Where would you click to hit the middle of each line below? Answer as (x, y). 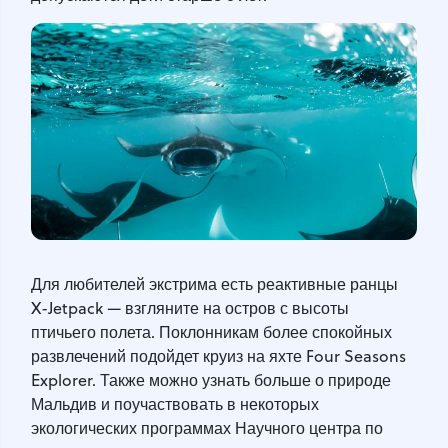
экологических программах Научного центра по (207, 427)
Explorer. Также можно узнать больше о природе (211, 379)
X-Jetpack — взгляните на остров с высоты (190, 307)
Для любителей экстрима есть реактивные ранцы (214, 283)
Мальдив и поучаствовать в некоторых (175, 403)
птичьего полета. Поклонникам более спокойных (211, 331)
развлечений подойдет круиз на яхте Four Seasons (218, 355)
